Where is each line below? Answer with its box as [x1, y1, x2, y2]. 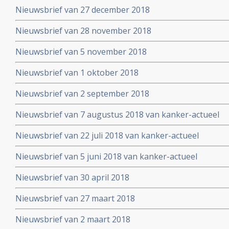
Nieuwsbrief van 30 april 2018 [15, 172, 129, 183]
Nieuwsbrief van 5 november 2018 [15, 46, 147, 57]
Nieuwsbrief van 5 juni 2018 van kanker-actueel [15, 151, 197, 162]
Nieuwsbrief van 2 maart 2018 [15, 214, 130, 225]
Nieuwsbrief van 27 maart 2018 [15, 193, 135, 204]
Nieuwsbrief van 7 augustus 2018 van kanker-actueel [15, 109, 219, 120]
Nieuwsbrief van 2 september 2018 [15, 88, 149, 99]
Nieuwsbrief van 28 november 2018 [15, 25, 151, 36]
